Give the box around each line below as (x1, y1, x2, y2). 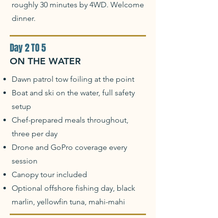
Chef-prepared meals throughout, (12, 115, 128, 125)
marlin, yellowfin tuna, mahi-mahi (12, 197, 125, 206)
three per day (12, 129, 57, 138)
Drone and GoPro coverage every (12, 143, 127, 152)
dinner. (12, 14, 36, 23)
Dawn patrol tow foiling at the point (12, 74, 134, 84)
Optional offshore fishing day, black (12, 183, 135, 193)
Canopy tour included (12, 170, 87, 179)
